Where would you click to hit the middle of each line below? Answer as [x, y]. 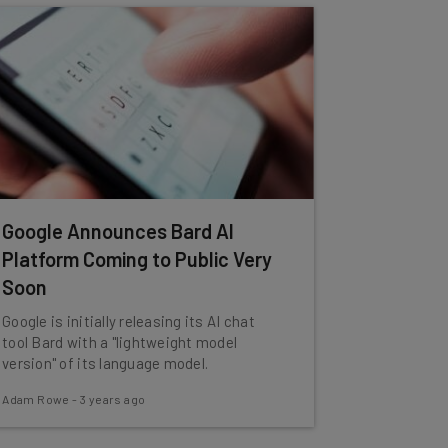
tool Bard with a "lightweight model [120, 342]
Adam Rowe [36, 399]
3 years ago [112, 399]
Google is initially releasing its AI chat [128, 321]
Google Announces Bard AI [118, 231]
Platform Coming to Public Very [137, 259]
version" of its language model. [105, 363]
